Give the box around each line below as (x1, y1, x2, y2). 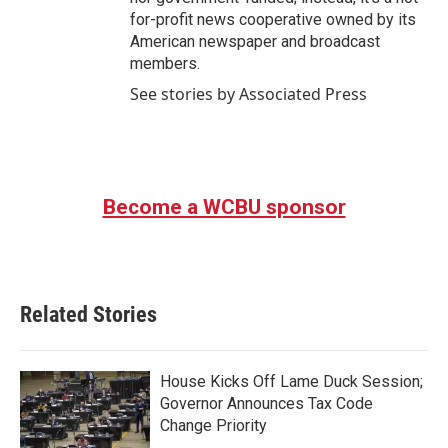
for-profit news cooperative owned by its (130, 10, 416, 29)
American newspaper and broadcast (130, 32, 380, 51)
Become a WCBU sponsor (102, 195, 346, 219)
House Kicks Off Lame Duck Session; (160, 372, 423, 391)
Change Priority (160, 416, 267, 435)
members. (130, 54, 200, 73)
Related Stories (20, 302, 157, 327)
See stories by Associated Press (130, 83, 367, 105)
